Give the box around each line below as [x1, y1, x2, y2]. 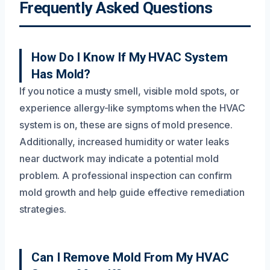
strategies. [19, 202, 67, 215]
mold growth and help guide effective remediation [19, 186, 245, 198]
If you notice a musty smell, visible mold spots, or [19, 84, 239, 97]
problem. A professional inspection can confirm [19, 169, 233, 181]
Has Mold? [31, 66, 91, 81]
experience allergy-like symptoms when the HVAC [19, 101, 246, 114]
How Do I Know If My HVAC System [31, 49, 228, 64]
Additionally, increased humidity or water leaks [19, 135, 230, 148]
